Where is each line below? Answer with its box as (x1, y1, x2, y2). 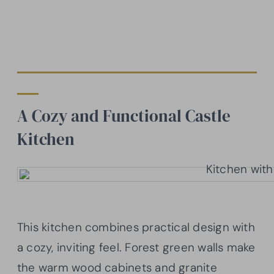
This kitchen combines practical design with (17, 219, 255, 235)
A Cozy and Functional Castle (17, 104, 231, 127)
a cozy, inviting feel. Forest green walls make (17, 239, 256, 255)
